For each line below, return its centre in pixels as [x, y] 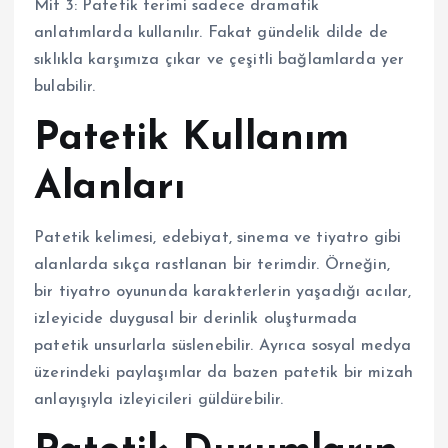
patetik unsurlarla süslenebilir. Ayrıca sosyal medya [223, 346]
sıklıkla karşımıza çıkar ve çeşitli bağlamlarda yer [219, 59]
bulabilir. [65, 86]
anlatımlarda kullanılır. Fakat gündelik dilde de [211, 32]
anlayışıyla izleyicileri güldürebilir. [159, 400]
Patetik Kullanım [192, 138]
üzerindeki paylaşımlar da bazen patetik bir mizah [223, 373]
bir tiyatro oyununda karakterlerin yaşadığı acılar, [223, 292]
